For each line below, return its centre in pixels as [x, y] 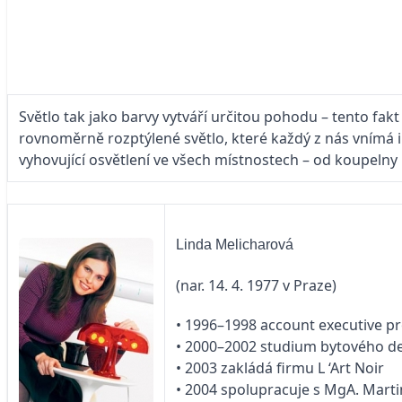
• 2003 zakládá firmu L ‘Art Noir [280, 368]
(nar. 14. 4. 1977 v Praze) [256, 286]
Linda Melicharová [235, 245]
